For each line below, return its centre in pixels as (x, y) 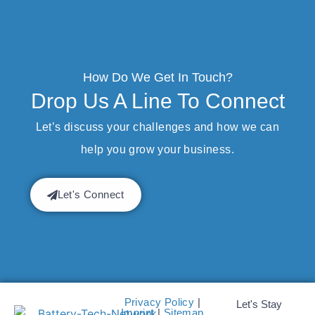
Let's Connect (91, 195)
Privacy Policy (159, 302)
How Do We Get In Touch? (157, 78)
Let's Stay (259, 304)
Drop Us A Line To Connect (157, 101)
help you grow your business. (157, 150)
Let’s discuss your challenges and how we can (157, 127)
